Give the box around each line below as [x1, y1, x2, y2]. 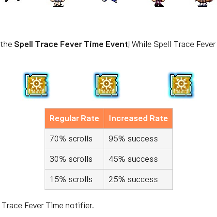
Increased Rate [108, 114, 168, 122]
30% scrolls [49, 155, 93, 163]
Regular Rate [49, 114, 99, 122]
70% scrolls [49, 135, 93, 142]
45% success [108, 155, 158, 163]
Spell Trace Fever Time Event [14, 40, 128, 48]
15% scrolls [49, 175, 93, 183]
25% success [108, 175, 158, 183]
